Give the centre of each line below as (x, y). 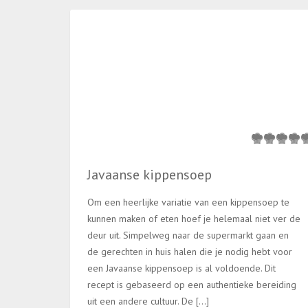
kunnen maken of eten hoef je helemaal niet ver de (194, 218)
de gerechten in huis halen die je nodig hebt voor (190, 251)
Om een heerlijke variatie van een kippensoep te (188, 202)
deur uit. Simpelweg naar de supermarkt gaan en (188, 235)
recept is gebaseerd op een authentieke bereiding (192, 284)
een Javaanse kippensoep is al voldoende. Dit (181, 268)
